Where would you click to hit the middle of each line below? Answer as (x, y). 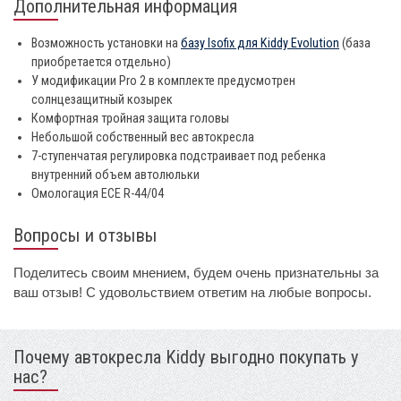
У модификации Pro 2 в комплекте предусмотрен (163, 81)
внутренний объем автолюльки (115, 175)
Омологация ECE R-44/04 (98, 193)
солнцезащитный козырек (102, 99)
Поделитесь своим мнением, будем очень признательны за (196, 272)
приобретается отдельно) (101, 62)
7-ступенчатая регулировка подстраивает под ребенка (179, 156)
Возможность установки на (106, 43)
